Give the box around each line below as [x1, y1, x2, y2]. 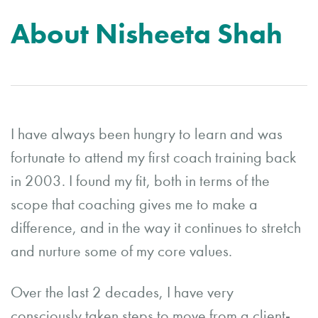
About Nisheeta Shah [11, 17, 283, 50]
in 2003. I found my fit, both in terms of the [11, 172, 270, 190]
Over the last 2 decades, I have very [11, 283, 234, 302]
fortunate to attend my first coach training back [11, 148, 296, 167]
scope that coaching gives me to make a [11, 195, 258, 214]
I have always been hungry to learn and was [11, 125, 283, 143]
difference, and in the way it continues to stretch [11, 219, 301, 237]
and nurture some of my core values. [11, 242, 232, 261]
